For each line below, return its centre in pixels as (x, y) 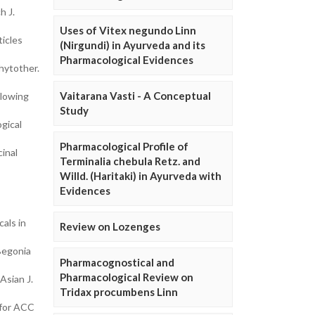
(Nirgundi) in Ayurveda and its (133, 45)
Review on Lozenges (110, 226)
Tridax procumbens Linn (119, 292)
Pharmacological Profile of (124, 146)
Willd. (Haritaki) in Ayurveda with (141, 176)
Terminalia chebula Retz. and (130, 161)
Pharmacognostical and (117, 262)
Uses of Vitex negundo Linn (128, 30)
